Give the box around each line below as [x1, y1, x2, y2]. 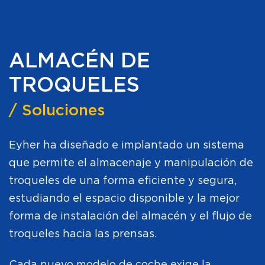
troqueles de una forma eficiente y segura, [9, 175, 237, 186]
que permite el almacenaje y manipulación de [9, 157, 253, 169]
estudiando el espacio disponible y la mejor [9, 193, 240, 204]
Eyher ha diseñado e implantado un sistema [9, 140, 244, 151]
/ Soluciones [9, 103, 105, 119]
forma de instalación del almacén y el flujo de [9, 211, 252, 222]
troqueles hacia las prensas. [9, 228, 157, 240]
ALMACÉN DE [9, 50, 150, 72]
